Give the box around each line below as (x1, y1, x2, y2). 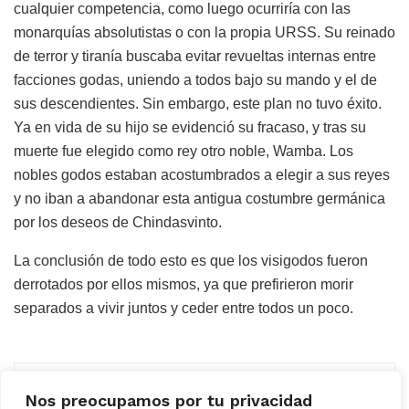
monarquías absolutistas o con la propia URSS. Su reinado (14, 25, 395, 41)
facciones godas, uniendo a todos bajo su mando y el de (14, 72, 377, 89)
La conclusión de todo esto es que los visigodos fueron (14, 253, 368, 269)
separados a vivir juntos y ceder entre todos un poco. (14, 300, 353, 317)
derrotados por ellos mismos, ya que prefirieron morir (14, 277, 353, 293)
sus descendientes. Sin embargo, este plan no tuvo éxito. (14, 96, 382, 112)
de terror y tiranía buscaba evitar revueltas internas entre (14, 48, 376, 65)
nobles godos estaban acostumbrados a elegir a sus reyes (14, 167, 390, 184)
